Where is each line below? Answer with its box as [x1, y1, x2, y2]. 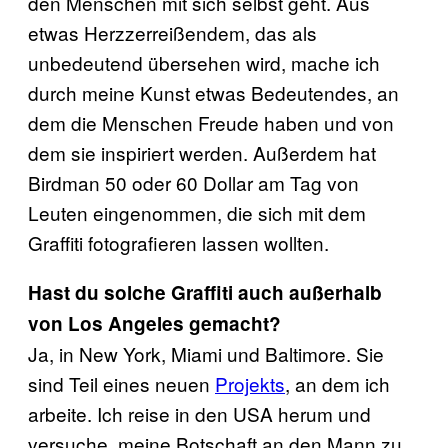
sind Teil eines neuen [28, 370, 215, 397]
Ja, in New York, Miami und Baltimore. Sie [28, 340, 384, 367]
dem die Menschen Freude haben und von [28, 109, 394, 136]
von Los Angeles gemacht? [28, 310, 281, 337]
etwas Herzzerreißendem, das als [28, 19, 317, 46]
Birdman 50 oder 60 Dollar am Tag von [28, 169, 359, 196]
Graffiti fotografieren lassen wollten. [28, 229, 329, 256]
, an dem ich [285, 370, 390, 397]
